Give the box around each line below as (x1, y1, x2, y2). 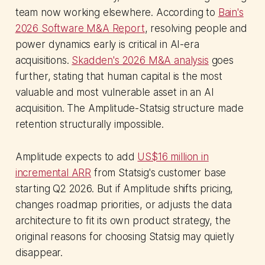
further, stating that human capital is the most (15, 70, 222, 82)
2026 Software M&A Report (15, 22, 145, 34)
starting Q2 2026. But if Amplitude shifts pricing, (15, 182, 234, 195)
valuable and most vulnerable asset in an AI (15, 86, 214, 98)
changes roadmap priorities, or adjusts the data (15, 198, 232, 211)
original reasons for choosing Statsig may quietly (15, 230, 234, 243)
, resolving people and (144, 22, 247, 34)
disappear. (15, 246, 63, 258)
